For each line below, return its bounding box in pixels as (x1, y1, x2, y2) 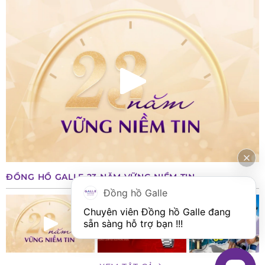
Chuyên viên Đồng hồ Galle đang (83, 206, 231, 218)
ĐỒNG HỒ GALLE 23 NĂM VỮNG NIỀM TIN (6, 171, 195, 182)
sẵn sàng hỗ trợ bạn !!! (83, 218, 183, 230)
